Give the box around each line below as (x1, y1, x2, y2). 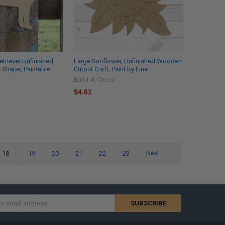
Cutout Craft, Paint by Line (73, 65, 148, 73)
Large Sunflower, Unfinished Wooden (73, 57, 182, 65)
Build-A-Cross (73, 75, 114, 83)
